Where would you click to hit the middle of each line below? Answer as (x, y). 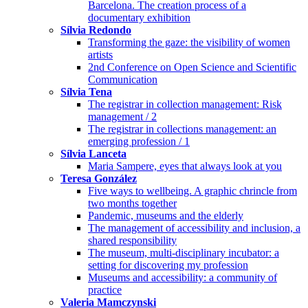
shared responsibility (132, 240)
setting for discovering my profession (168, 265)
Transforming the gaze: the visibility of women (189, 42)
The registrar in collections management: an (182, 129)
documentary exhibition (139, 17)
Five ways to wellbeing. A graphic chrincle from (192, 190)
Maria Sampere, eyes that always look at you (185, 166)
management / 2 (122, 116)
